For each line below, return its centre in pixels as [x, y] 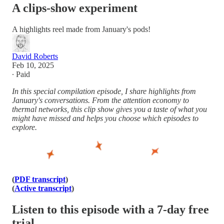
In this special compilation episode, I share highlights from [104, 91]
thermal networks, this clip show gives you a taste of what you [109, 109]
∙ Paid [21, 74]
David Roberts [35, 56]
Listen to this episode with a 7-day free [110, 209]
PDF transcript [40, 179]
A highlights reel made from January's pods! [81, 29]
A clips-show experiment [75, 8]
